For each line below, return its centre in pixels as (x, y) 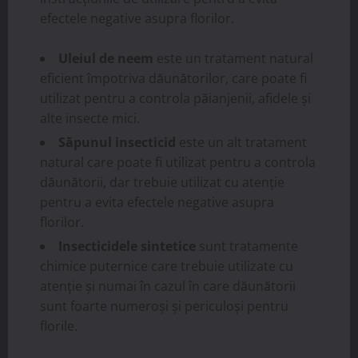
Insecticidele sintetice (127, 246)
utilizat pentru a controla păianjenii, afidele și (175, 98)
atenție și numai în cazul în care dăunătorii (168, 286)
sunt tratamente (247, 246)
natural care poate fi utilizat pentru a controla (178, 162)
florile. (59, 326)
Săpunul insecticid (117, 142)
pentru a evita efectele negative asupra (157, 202)
